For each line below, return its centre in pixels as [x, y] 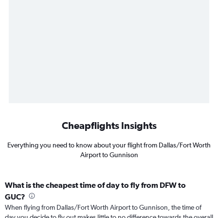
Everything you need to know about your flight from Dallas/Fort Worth [109, 145]
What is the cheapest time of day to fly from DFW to [95, 185]
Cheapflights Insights [109, 126]
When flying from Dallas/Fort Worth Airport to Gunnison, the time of [103, 208]
